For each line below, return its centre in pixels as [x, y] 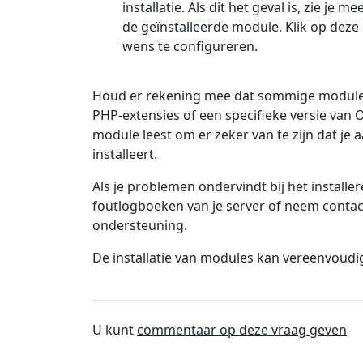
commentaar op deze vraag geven [242, 330]
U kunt [115, 330]
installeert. [125, 154]
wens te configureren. [190, 46]
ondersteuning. [140, 225]
